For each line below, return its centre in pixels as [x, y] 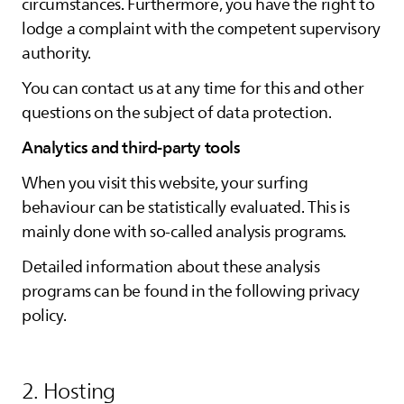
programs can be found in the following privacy [191, 291]
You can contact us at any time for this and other [193, 88]
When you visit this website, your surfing [165, 183]
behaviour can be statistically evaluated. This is [186, 207]
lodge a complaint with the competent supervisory [201, 29]
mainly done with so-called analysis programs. [184, 232]
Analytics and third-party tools [131, 148]
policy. [44, 316]
